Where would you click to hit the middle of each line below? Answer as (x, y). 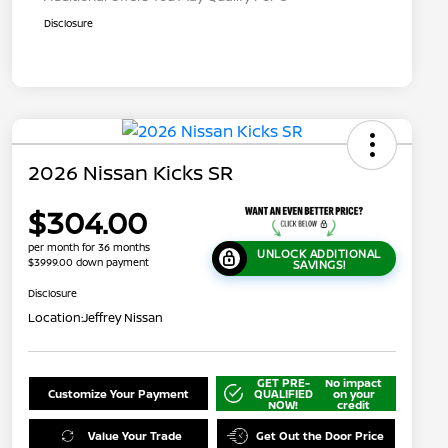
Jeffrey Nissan (123, 318)
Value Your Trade (134, 436)
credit (354, 405)
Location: (55, 318)
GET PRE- (283, 383)
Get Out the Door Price (320, 436)
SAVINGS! (319, 264)
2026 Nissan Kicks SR (130, 172)
